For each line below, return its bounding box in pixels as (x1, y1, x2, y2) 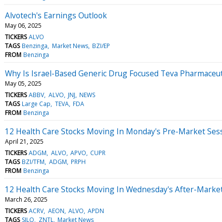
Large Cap (22, 99, 51, 108)
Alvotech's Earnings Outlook (5, 9, 107, 21)
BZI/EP (92, 41, 110, 50)
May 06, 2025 (5, 21, 42, 30)
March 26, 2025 (5, 195, 48, 204)
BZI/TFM (22, 157, 45, 166)
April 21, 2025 (5, 137, 44, 146)
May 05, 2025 (5, 79, 42, 88)
